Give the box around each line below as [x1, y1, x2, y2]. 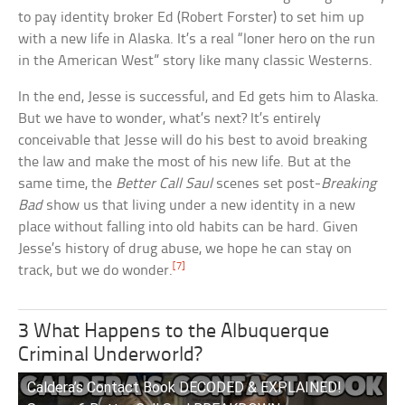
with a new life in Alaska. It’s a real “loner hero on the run [18, 32, 376, 48]
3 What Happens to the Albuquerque [18, 322, 330, 344]
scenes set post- [212, 176, 322, 193]
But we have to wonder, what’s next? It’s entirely [18, 111, 322, 127]
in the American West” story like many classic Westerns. [18, 53, 373, 70]
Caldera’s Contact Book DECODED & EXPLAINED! [27, 379, 343, 397]
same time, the [18, 176, 117, 193]
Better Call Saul [116, 176, 213, 193]
